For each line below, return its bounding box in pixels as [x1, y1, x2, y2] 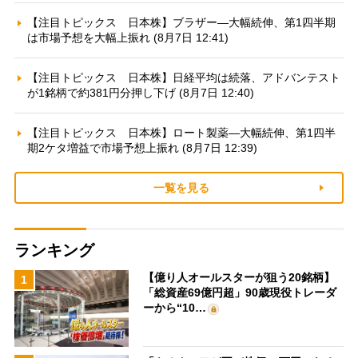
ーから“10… [143, 301, 207, 315]
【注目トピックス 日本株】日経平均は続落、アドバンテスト [26, 71, 340, 85]
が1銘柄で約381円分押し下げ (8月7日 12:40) [26, 86, 254, 100]
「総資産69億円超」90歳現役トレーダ [143, 286, 337, 300]
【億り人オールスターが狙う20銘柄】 [143, 271, 336, 284]
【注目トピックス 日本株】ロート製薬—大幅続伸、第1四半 [26, 126, 336, 140]
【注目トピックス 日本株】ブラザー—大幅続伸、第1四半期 [26, 16, 336, 30]
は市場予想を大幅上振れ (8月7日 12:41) [26, 31, 229, 45]
